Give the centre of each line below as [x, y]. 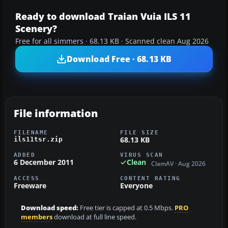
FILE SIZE [140, 133]
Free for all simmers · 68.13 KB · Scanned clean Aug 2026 [112, 41]
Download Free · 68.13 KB [119, 59]
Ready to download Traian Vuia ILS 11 [103, 17]
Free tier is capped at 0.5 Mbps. [126, 208]
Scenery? [36, 29]
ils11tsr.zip [38, 139]
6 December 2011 [44, 162]
